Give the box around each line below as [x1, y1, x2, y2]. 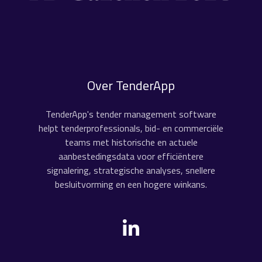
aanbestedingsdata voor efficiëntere [58, 149, 204, 163]
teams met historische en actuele [64, 135, 198, 149]
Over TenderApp [87, 75, 175, 95]
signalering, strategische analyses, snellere [47, 163, 215, 177]
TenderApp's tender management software [46, 106, 216, 121]
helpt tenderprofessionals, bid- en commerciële [39, 120, 223, 135]
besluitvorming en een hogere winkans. [55, 177, 207, 191]
